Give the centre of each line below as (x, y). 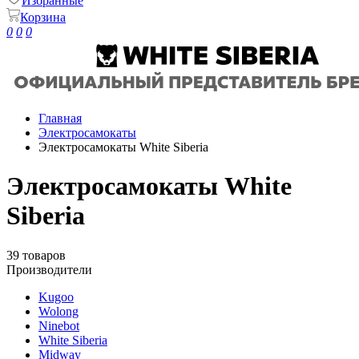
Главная (60, 118)
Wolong (58, 311)
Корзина (43, 17)
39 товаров (36, 255)
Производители (49, 269)
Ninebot (59, 325)
